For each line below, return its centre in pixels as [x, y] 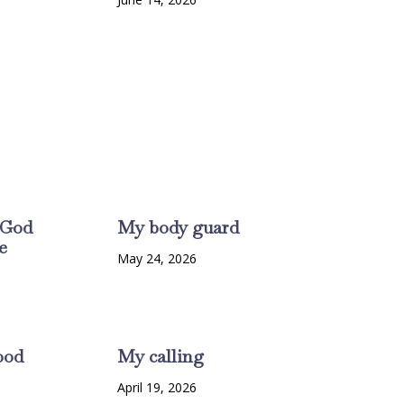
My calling [160, 357]
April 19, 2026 [156, 388]
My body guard [178, 228]
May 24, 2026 [156, 259]
